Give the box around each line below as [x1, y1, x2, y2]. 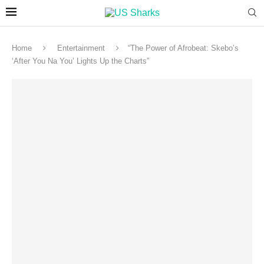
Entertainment [57, 44, 105, 52]
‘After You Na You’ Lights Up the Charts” [12, 57, 149, 65]
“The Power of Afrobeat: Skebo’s [128, 44, 239, 52]
